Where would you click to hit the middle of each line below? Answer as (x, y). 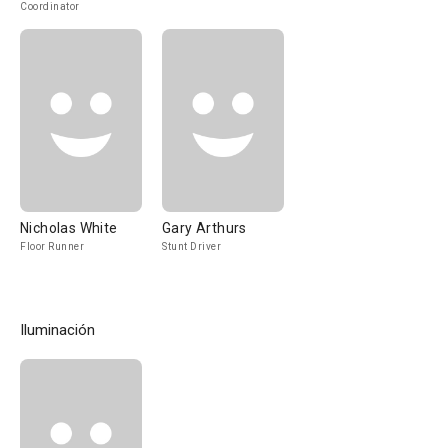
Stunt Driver (191, 246)
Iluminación (57, 330)
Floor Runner (52, 246)
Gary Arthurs (204, 228)
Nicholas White (69, 228)
